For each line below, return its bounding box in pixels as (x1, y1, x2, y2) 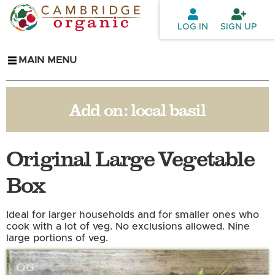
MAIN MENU (18, 55, 77, 66)
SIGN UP (220, 22, 257, 31)
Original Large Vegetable (6, 142, 254, 173)
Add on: (69, 98, 131, 122)
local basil (131, 98, 206, 122)
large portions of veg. (6, 233, 108, 244)
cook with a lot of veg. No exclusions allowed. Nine (6, 222, 250, 232)
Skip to (92, 3, 125, 13)
